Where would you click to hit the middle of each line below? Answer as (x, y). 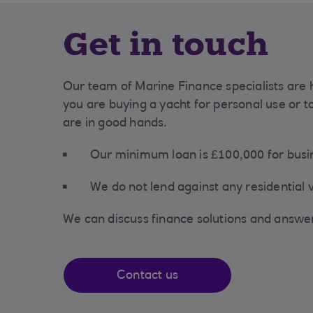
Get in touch (166, 44)
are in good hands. (115, 124)
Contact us (147, 276)
